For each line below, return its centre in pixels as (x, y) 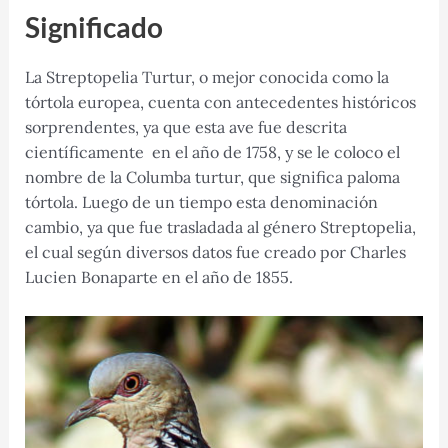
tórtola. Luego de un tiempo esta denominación (201, 202)
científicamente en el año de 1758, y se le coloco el (212, 152)
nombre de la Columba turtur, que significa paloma (212, 177)
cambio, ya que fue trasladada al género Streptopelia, (220, 227)
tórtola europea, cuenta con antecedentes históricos (220, 102)
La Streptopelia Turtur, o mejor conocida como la (206, 77)
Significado (93, 27)
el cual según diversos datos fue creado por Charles (215, 252)
